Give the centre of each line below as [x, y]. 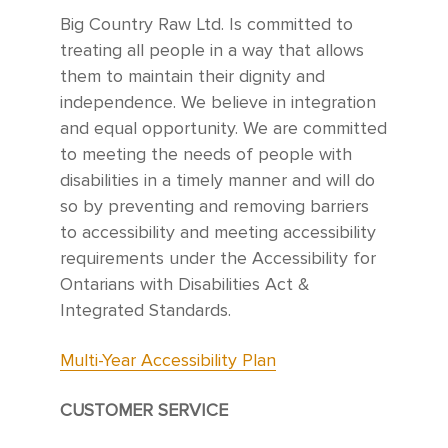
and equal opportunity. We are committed [223, 129]
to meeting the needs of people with [206, 155]
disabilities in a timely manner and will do [217, 181]
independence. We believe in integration [218, 103]
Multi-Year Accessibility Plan [168, 361]
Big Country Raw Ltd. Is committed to [206, 25]
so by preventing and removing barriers [214, 207]
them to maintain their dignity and [192, 77]
